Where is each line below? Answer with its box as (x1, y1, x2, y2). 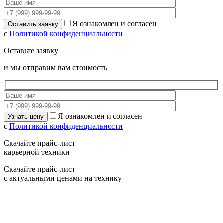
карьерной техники (4, 147, 70, 156)
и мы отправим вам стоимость (4, 63, 107, 72)
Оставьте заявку (4, 46, 58, 55)
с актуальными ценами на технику (4, 173, 122, 182)
